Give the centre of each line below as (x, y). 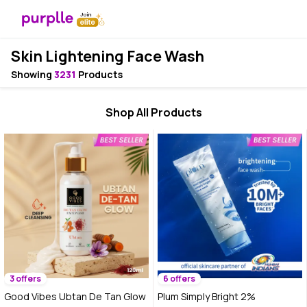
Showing (33, 74)
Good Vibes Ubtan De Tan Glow (75, 296)
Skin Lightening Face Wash (108, 56)
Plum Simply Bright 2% (207, 296)
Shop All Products (153, 112)
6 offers (179, 279)
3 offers (25, 279)
